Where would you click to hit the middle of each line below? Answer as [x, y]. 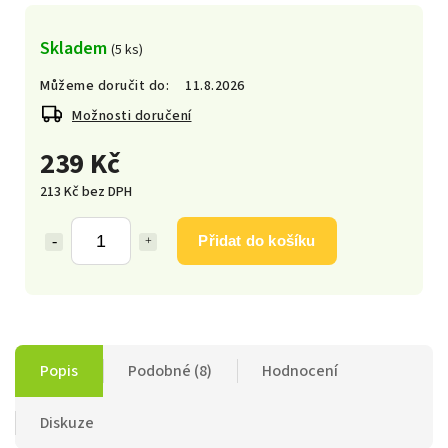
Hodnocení [300, 370]
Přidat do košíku [257, 240]
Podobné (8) [170, 370]
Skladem [75, 47]
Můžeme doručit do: [104, 85]
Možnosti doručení [132, 115]
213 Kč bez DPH [86, 191]
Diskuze [67, 422]
